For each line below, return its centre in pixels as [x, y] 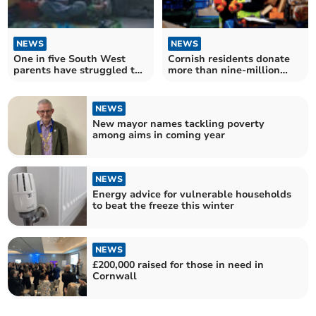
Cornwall [115, 276]
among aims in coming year [159, 135]
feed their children [59, 81]
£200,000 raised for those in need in [178, 265]
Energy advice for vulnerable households [192, 194]
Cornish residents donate [229, 59]
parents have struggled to [77, 70]
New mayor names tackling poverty [179, 123]
